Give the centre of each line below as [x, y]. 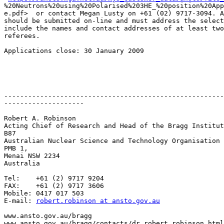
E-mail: [20, 201]
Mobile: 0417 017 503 [44, 193]
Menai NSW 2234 [32, 156]
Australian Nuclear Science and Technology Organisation [112, 141]
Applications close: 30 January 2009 [74, 51]
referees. [22, 36]
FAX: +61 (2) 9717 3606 [54, 186]
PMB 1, [16, 148]
